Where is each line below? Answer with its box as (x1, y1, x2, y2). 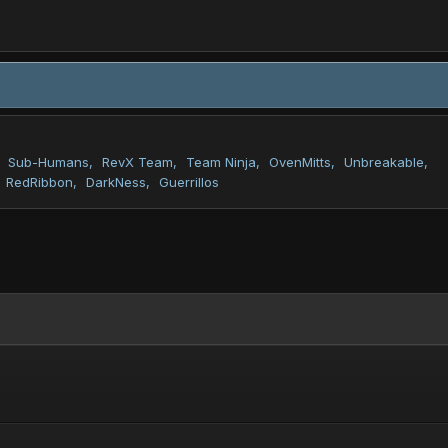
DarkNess (86, 173, 146, 190)
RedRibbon (6, 173, 73, 190)
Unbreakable (344, 153, 424, 170)
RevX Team (102, 153, 173, 170)
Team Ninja (186, 153, 256, 170)
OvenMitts (269, 153, 331, 170)
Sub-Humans (8, 153, 89, 170)
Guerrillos (159, 173, 219, 190)
